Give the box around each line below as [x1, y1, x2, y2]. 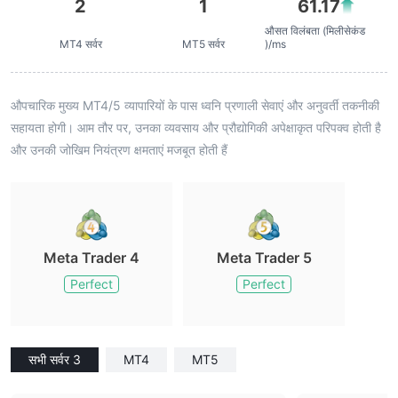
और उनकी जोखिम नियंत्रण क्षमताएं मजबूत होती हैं [11, 142, 227, 157]
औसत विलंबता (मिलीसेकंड [264, 24, 365, 37]
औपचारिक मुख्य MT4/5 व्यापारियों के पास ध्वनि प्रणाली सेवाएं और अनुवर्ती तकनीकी [11, 98, 379, 113]
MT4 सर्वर [59, 37, 102, 51]
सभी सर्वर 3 [28, 352, 81, 367]
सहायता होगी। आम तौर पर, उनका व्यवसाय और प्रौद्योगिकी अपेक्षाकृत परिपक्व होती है [11, 120, 381, 135]
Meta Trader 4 [44, 249, 139, 267]
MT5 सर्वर [181, 37, 225, 51]
